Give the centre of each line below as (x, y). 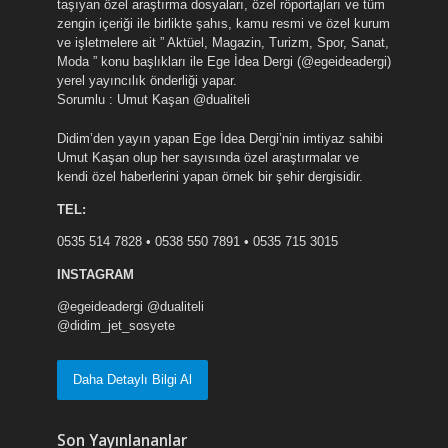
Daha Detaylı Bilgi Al (132, 380)
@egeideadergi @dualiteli (130, 307)
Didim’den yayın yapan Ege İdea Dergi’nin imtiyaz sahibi (219, 139)
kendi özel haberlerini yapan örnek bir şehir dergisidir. (209, 177)
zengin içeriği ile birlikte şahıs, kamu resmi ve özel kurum (223, 24)
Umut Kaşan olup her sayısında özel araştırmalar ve (207, 158)
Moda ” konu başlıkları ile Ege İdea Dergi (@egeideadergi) (223, 62)
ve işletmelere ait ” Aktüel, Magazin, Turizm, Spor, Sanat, (222, 43)
